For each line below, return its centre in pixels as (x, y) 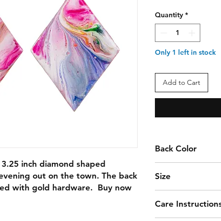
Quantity (169, 15)
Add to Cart (182, 82)
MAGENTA (172, 167)
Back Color (176, 148)
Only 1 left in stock (185, 52)
